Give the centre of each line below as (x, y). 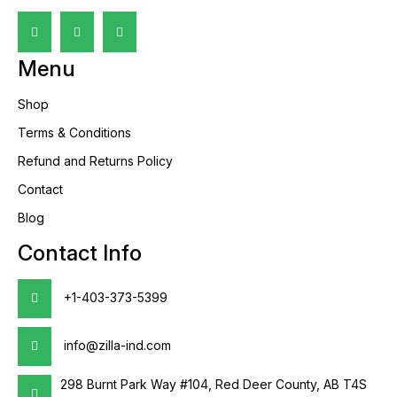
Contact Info (80, 253)
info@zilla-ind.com (116, 345)
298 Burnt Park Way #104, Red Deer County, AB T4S (214, 384)
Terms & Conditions (74, 132)
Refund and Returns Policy (95, 160)
